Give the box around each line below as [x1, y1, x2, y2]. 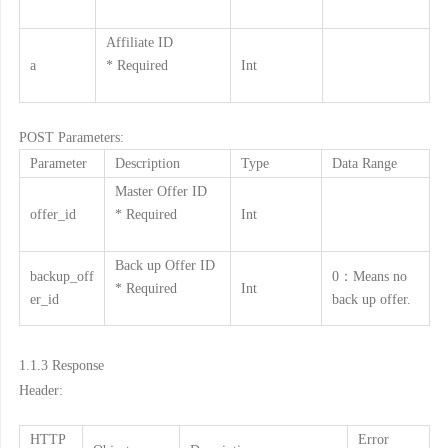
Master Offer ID [114, 182, 207, 199]
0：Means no [331, 267, 407, 284]
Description [114, 154, 180, 171]
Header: [18, 381, 63, 398]
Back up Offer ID [114, 256, 215, 273]
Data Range [331, 154, 397, 171]
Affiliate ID [105, 33, 173, 50]
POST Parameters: [18, 128, 124, 145]
